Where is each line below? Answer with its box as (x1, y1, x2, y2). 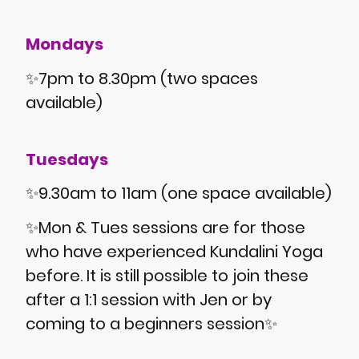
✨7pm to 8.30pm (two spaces (26, 67, 258, 90)
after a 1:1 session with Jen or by (26, 288, 272, 311)
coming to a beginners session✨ (26, 312, 277, 335)
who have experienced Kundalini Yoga (26, 240, 323, 263)
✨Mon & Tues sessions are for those (26, 216, 305, 239)
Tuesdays (26, 148, 111, 171)
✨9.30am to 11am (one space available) (26, 182, 332, 205)
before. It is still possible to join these (26, 264, 309, 287)
